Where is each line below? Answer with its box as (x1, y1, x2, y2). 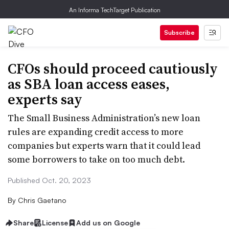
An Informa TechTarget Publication (68, 6, 161, 14)
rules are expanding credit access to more (8, 125, 184, 138)
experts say (8, 89, 82, 109)
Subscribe (164, 29, 195, 36)
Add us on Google (76, 218, 140, 227)
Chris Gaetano (16, 196, 66, 204)
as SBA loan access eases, (8, 74, 170, 94)
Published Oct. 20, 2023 (8, 176, 91, 185)
